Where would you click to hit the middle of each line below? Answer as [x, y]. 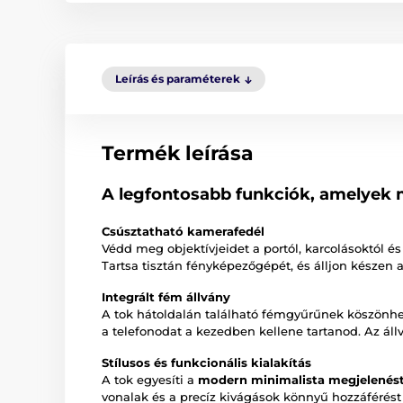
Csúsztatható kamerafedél [183, 232]
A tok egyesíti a [150, 380]
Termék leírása [178, 154]
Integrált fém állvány [166, 297]
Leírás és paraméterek [178, 79]
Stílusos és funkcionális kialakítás [206, 363]
